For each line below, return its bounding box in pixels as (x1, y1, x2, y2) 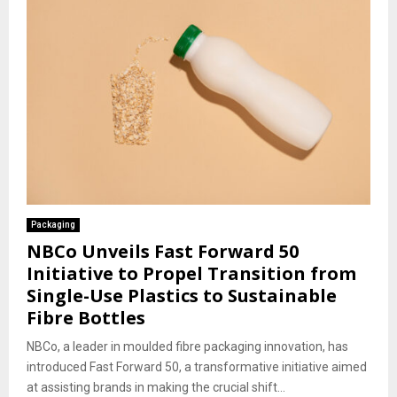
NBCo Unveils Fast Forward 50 (27, 238, 299, 263)
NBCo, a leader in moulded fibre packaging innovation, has (27, 339, 348, 354)
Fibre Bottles (27, 305, 145, 330)
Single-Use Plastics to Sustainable (27, 283, 337, 307)
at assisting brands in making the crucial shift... (27, 379, 285, 394)
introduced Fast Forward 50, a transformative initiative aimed (27, 359, 367, 374)
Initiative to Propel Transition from (27, 261, 356, 285)
